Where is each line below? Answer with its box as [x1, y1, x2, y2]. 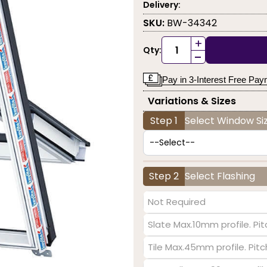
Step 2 [149, 169, 179, 184]
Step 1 [150, 114, 178, 128]
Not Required [147, 195, 206, 209]
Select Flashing [185, 169, 255, 184]
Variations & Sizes [148, 94, 236, 108]
